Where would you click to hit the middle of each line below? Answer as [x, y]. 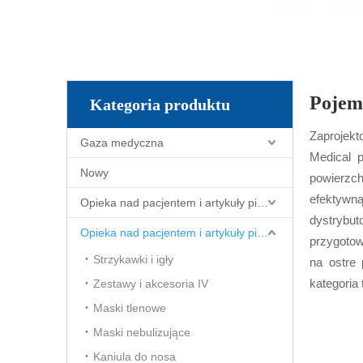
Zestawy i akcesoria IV [151, 284]
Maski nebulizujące [142, 332]
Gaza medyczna [122, 143]
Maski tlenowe [130, 308]
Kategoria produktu [160, 105]
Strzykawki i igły [133, 259]
